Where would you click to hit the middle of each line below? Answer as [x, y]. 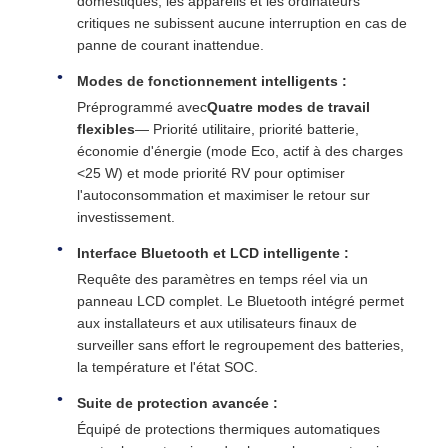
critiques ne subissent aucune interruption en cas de [242, 23]
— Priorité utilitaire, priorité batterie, [247, 129]
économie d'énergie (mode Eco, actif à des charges [240, 151]
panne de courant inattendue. [170, 45]
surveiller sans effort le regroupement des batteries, [240, 345]
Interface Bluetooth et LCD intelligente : [213, 253]
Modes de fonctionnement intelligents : [212, 81]
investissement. [126, 217]
